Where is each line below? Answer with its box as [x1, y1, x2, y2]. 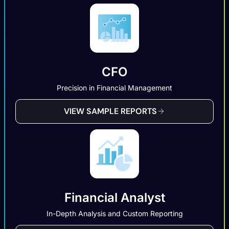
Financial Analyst [64, 190, 165, 205]
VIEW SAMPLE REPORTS [64, 105, 157, 117]
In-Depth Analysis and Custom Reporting [46, 209, 183, 218]
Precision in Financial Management [57, 83, 172, 92]
